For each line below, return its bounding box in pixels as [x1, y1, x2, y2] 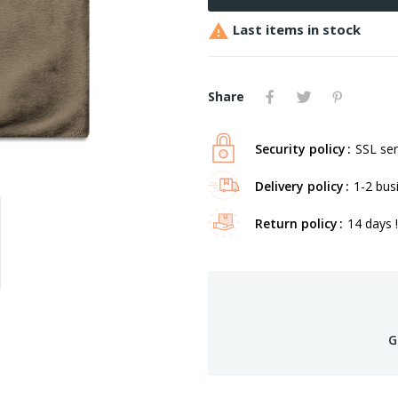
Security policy [255, 139, 346, 157]
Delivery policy [255, 177, 344, 195]
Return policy [255, 214, 338, 232]
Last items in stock [229, 20, 361, 38]
